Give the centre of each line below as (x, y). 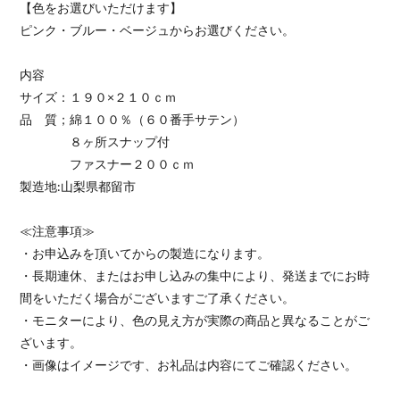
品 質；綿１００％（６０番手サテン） (133, 120)
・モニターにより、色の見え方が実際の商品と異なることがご (195, 321)
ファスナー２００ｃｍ (114, 164)
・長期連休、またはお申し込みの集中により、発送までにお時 (195, 276)
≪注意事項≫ (58, 231)
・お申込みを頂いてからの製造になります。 (145, 254)
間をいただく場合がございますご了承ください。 (158, 298)
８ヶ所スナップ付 (95, 142)
